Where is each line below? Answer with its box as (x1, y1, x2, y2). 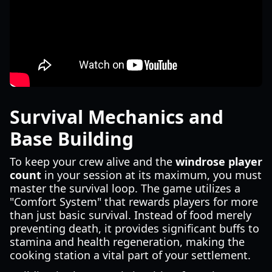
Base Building (10, 126, 134, 151)
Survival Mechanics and (10, 104, 223, 129)
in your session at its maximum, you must (41, 168, 262, 182)
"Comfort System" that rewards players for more (10, 194, 258, 209)
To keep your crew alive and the (10, 154, 175, 169)
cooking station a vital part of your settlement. (10, 248, 251, 262)
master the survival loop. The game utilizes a (10, 181, 240, 195)
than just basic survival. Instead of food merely (10, 208, 251, 222)
